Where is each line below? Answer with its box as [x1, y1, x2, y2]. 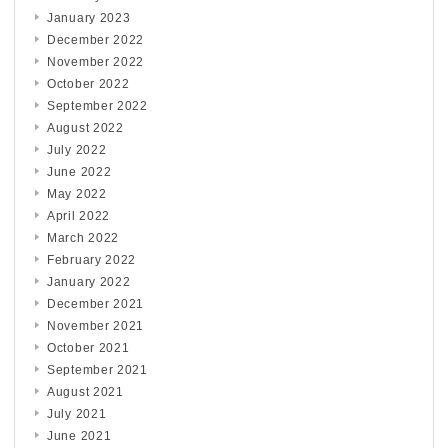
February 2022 [47, 252, 137, 267]
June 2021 [47, 428, 112, 443]
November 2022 [47, 54, 145, 69]
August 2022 [47, 120, 124, 135]
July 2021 [47, 406, 107, 421]
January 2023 [47, 10, 131, 25]
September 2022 [47, 98, 148, 113]
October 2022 [47, 76, 130, 91]
